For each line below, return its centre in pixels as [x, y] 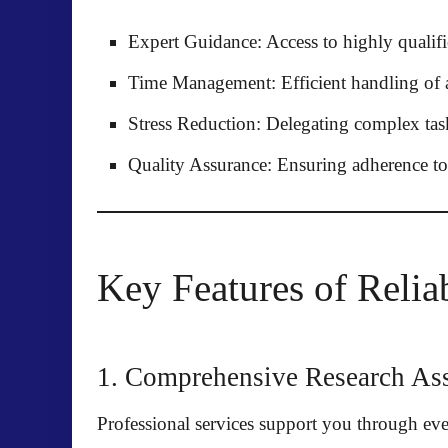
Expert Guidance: [195, 41]
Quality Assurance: [200, 164]
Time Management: [202, 82]
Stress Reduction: [194, 123]
